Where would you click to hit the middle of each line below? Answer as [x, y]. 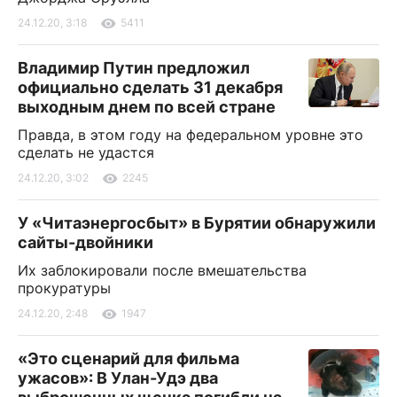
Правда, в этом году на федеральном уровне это [191, 134]
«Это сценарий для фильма [128, 358]
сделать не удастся [86, 152]
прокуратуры [64, 288]
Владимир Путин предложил [134, 67]
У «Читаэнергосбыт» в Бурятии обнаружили [197, 222]
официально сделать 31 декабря [150, 87]
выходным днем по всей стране [147, 106]
